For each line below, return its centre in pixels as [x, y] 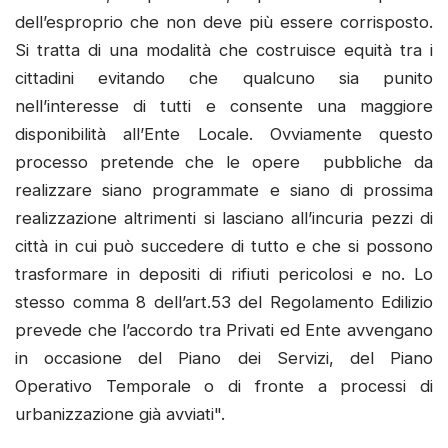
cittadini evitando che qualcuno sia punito [224, 78]
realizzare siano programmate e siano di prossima [224, 190]
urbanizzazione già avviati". [122, 414]
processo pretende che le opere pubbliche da [224, 162]
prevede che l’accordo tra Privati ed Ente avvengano [224, 330]
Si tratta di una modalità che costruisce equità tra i [224, 50]
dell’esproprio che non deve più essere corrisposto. [224, 22]
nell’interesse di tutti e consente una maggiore [224, 106]
